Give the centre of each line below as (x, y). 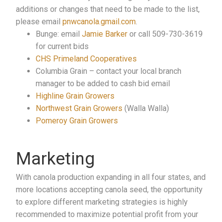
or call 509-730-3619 (165, 34)
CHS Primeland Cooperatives (86, 58)
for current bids (62, 46)
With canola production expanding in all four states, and (111, 177)
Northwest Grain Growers (79, 108)
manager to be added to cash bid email (103, 83)
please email (39, 21)
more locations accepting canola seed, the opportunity (110, 190)
